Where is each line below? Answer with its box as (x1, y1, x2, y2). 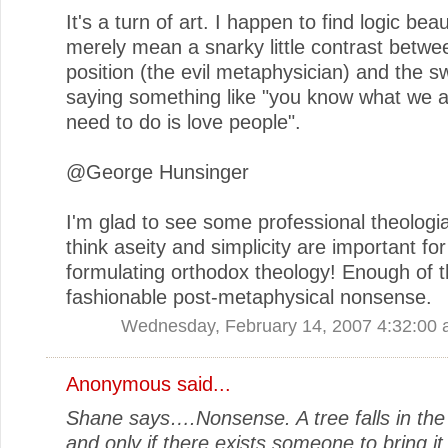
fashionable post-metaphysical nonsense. (66, 285, 432, 308)
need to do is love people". (66, 110, 301, 133)
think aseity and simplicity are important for (66, 235, 446, 258)
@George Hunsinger (66, 160, 249, 183)
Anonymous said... (66, 372, 231, 395)
